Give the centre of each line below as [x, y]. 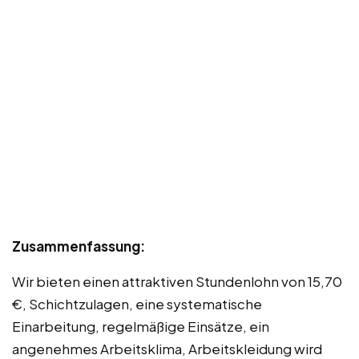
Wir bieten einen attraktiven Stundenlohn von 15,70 [177, 281]
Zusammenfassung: [79, 246]
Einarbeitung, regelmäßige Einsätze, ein [141, 326]
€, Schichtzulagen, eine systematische [137, 303]
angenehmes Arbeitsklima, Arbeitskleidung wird [167, 348]
